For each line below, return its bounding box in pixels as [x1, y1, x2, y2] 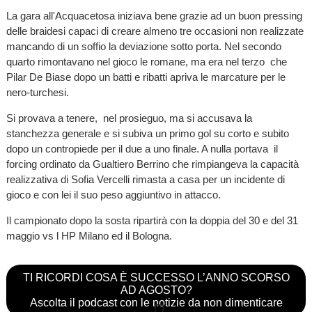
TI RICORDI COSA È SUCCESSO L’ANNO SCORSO [22, 272, 290, 284]
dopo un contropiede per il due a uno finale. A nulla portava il [6, 143, 278, 155]
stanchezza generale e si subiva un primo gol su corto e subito [6, 127, 289, 140]
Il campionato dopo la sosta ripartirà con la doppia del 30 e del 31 [6, 214, 298, 227]
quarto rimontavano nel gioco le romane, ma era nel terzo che [6, 56, 287, 68]
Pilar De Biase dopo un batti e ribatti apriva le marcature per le [6, 71, 286, 84]
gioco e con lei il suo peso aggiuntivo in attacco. [6, 189, 221, 201]
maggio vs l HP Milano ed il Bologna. [6, 230, 172, 242]
